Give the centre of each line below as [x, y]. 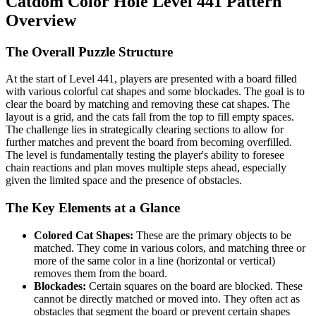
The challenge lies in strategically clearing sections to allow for [145, 130]
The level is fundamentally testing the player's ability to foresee [145, 155]
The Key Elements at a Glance [93, 208]
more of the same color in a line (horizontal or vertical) [154, 260]
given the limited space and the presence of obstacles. [124, 181]
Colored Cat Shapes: [84, 235]
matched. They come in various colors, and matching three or [170, 248]
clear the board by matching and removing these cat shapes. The [148, 104]
